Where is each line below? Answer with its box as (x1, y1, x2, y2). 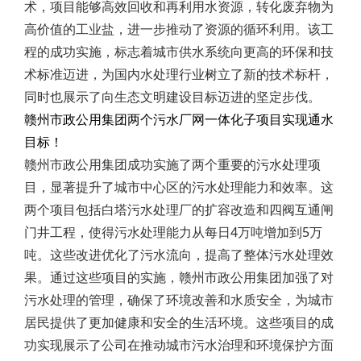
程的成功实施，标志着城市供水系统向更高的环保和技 (24, 43, 334, 60)
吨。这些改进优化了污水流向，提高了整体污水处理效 (24, 246, 334, 263)
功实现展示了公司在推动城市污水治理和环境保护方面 (24, 336, 334, 354)
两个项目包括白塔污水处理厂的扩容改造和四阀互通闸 (24, 201, 334, 218)
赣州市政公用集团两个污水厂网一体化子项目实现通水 (24, 110, 334, 128)
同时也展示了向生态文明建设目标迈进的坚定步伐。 (24, 88, 321, 106)
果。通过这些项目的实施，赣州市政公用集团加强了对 (24, 268, 334, 286)
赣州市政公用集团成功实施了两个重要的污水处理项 (24, 156, 321, 173)
